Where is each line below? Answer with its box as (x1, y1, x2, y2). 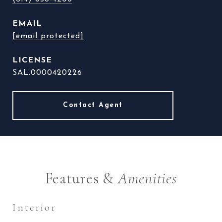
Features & (45, 168, 118, 188)
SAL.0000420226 (12, 69, 82, 77)
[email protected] (12, 32, 84, 40)
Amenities (117, 168, 177, 188)
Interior (12, 201, 56, 214)
